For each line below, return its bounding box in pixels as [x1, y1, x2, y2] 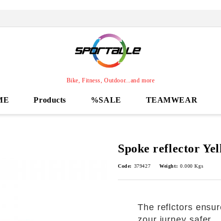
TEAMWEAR [146, 96, 198, 104]
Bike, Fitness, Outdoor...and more [66, 76, 155, 84]
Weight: [159, 163, 178, 169]
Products [34, 96, 66, 104]
